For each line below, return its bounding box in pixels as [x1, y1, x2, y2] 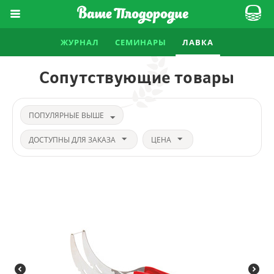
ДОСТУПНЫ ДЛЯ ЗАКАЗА [29, 134, 116, 145]
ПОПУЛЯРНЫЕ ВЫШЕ [29, 109, 104, 120]
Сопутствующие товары [39, 67, 235, 87]
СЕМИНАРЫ [114, 37, 167, 48]
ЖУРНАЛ [61, 37, 99, 48]
